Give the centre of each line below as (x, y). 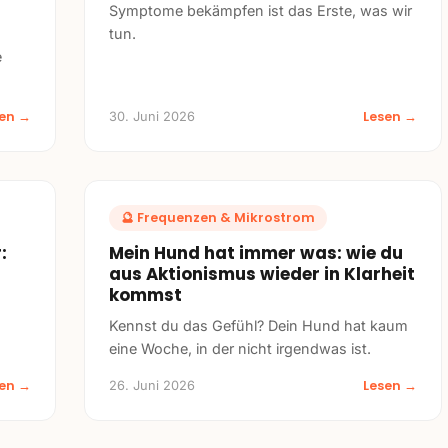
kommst (145, 295)
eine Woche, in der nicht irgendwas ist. (240, 349)
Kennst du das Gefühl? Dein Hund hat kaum (258, 326)
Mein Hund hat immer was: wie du (256, 253)
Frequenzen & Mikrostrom (226, 218)
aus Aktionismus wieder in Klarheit (262, 274)
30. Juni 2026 (152, 116)
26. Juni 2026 (152, 386)
